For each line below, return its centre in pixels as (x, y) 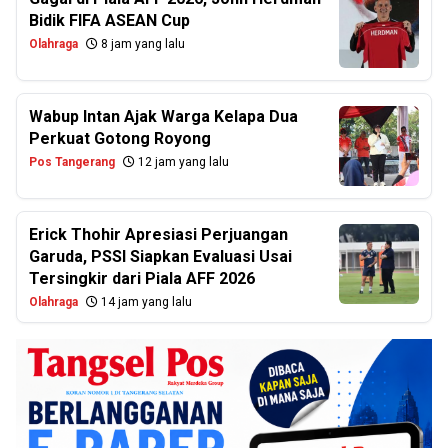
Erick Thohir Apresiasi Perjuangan (158, 234)
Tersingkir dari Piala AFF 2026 (142, 278)
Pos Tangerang (72, 162)
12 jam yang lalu (182, 162)
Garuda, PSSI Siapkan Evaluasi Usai (160, 256)
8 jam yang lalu (141, 44)
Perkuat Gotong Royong (120, 138)
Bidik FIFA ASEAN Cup (109, 20)
